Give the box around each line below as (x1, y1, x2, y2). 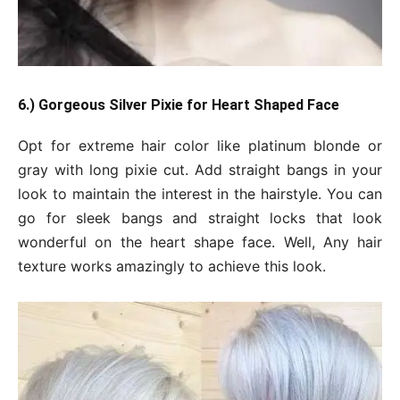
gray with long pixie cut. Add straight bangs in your (18, 161, 382, 179)
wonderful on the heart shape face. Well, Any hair (18, 233, 382, 252)
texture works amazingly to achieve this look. (18, 257, 326, 276)
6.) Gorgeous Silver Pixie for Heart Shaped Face (18, 96, 339, 114)
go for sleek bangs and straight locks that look (18, 209, 382, 228)
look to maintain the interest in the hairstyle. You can (18, 185, 382, 204)
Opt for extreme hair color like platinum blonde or (18, 137, 382, 155)
